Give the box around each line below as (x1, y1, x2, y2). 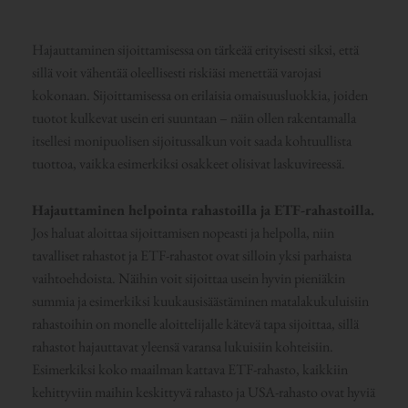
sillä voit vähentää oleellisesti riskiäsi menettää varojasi (31, 63, 321, 83)
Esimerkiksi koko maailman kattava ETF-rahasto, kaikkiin (31, 359, 348, 379)
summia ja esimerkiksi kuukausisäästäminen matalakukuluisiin (31, 291, 369, 311)
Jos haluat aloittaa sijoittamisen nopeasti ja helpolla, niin (31, 222, 334, 242)
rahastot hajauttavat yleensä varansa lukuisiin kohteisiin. (31, 336, 333, 356)
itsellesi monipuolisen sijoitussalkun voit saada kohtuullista (31, 131, 352, 151)
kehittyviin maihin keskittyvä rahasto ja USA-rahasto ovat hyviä (31, 382, 375, 402)
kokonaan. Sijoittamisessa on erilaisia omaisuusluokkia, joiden (31, 86, 368, 106)
